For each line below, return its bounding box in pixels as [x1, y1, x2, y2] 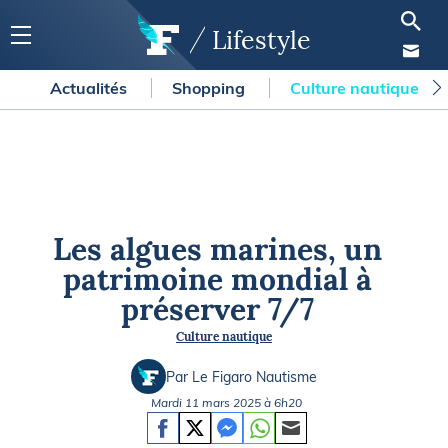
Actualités [50, 78, 131, 98]
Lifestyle [211, 24, 311, 56]
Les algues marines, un [53, 230, 383, 268]
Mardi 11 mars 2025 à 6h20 [151, 395, 302, 410]
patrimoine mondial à [63, 260, 373, 298]
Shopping [172, 78, 249, 98]
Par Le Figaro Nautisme [166, 367, 317, 386]
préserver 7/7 [121, 290, 315, 328]
